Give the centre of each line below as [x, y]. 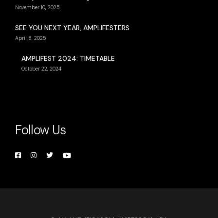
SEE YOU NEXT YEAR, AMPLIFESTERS [73, 28]
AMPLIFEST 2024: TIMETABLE [68, 59]
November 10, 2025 [38, 8]
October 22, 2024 [42, 69]
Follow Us [41, 130]
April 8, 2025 [31, 38]
